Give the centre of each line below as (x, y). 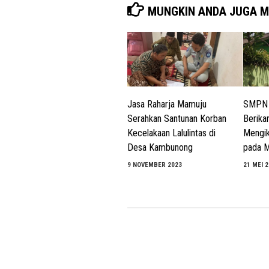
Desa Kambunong (160, 147)
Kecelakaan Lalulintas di (171, 133)
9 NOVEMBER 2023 (155, 165)
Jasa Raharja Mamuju (167, 104)
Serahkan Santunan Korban (177, 118)
